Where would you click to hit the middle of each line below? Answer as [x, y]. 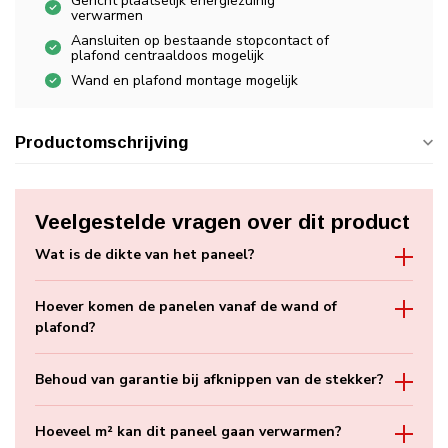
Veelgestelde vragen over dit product [222, 221]
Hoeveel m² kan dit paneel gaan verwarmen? [188, 431]
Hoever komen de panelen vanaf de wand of [186, 306]
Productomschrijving [102, 142]
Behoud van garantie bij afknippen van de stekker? [209, 379]
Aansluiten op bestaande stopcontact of [200, 40]
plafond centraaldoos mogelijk [167, 55]
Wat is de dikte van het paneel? [145, 254]
